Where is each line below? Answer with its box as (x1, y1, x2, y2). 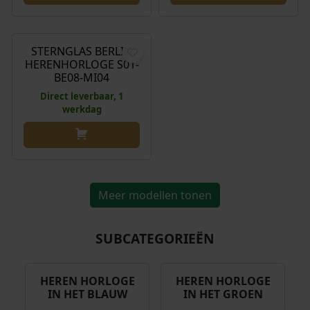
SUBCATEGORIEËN (95, 228, 215, 248)
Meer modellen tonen (98, 187, 212, 203)
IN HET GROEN (183, 286, 263, 302)
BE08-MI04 (54, 69, 109, 85)
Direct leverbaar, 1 (40, 89, 123, 102)
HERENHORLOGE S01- (24, 56, 139, 72)
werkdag (62, 102, 102, 116)
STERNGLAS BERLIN (31, 43, 132, 59)
